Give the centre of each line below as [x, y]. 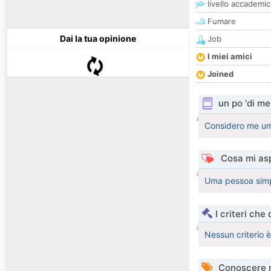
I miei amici [230, 57]
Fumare [220, 21]
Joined [220, 74]
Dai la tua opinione [98, 39]
